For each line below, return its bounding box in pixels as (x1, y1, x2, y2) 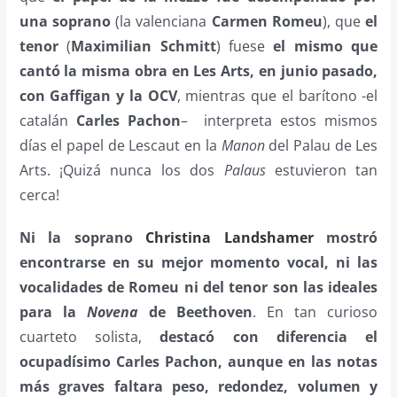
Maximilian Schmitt (71, 35, 216, 56)
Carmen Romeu (211, 11, 323, 31)
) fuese (215, 35, 274, 56)
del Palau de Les (264, 135, 378, 155)
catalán (19, 110, 76, 130)
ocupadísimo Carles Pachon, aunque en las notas (19, 351, 378, 371)
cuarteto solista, (19, 326, 160, 346)
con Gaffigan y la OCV (19, 85, 177, 105)
